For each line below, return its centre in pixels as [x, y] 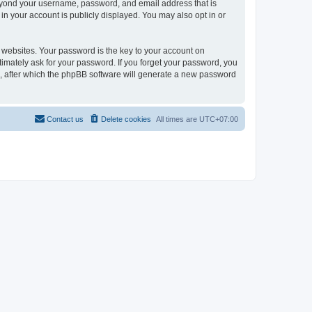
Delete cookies [126, 119]
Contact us [65, 119]
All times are [178, 119]
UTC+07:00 [219, 119]
